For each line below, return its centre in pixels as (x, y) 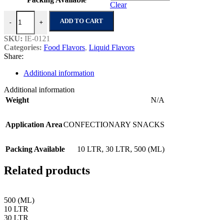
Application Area (34, 124)
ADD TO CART (82, 21)
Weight (17, 100)
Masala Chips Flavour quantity (51, 14)
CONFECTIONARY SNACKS (114, 124)
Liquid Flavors (112, 47)
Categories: (23, 47)
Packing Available (35, 149)
